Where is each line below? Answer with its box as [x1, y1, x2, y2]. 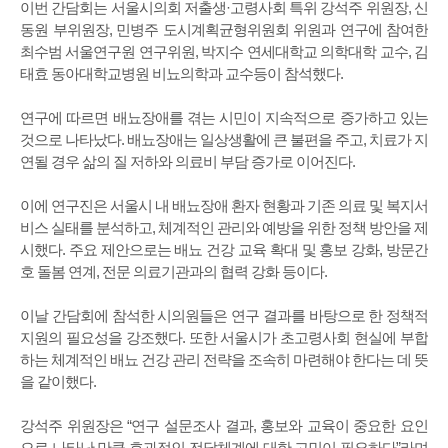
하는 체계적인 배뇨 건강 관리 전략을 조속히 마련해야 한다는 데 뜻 [20, 351, 428, 369]
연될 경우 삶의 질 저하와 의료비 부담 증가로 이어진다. [20, 153, 355, 171]
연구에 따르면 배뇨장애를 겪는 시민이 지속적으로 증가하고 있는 [20, 109, 428, 127]
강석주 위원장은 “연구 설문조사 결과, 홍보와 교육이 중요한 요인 [20, 417, 428, 435]
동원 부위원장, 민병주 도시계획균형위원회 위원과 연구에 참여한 [20, 21, 428, 39]
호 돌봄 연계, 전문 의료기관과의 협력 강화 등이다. [20, 263, 327, 281]
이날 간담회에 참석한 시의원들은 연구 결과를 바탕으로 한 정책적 [20, 307, 428, 325]
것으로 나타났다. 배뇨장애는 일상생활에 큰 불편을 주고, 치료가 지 [20, 131, 428, 149]
